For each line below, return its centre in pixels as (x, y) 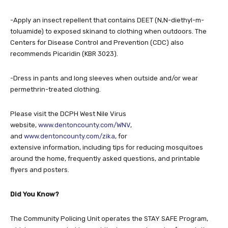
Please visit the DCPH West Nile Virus (68, 114)
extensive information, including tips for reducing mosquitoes (107, 148)
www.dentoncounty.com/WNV (84, 125)
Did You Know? (35, 194)
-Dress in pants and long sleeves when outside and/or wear (104, 78)
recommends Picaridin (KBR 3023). (64, 54)
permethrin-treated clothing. (55, 90)
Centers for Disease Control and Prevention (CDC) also (97, 43)
